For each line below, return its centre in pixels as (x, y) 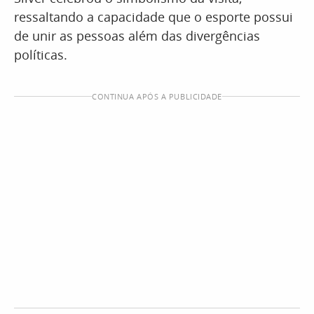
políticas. (41, 55)
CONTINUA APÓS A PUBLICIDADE (157, 97)
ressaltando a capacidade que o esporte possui (153, 17)
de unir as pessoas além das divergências (137, 36)
